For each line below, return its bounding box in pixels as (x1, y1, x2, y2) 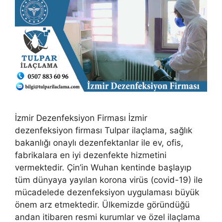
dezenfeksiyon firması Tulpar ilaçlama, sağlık (15, 125, 192, 135)
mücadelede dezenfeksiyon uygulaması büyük (15, 187, 199, 197)
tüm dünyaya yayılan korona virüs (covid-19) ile (15, 174, 203, 185)
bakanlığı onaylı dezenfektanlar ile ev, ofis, (15, 137, 183, 148)
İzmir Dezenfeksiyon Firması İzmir (15, 112, 147, 123)
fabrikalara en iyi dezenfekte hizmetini (15, 150, 166, 160)
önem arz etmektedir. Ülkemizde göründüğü (15, 199, 190, 210)
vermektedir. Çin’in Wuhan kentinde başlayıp (15, 162, 191, 172)
